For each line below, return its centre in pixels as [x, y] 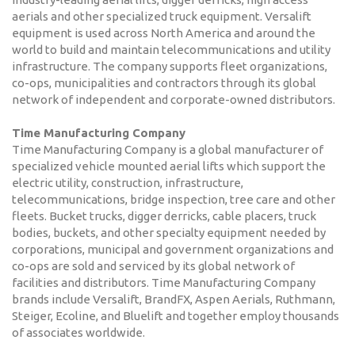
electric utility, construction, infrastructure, [128, 183]
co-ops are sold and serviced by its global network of [153, 266]
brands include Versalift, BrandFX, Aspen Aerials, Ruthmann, [174, 299]
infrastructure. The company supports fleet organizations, [170, 66]
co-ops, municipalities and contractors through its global [164, 83]
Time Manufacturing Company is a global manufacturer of [168, 149]
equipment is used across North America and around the [164, 33]
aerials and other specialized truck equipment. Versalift [162, 16]
